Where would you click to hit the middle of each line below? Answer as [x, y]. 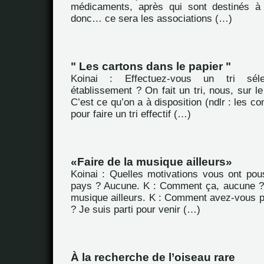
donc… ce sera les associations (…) [151, 19]
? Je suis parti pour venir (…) [136, 209]
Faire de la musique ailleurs [151, 162]
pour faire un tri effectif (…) [131, 114]
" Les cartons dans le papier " [151, 66]
